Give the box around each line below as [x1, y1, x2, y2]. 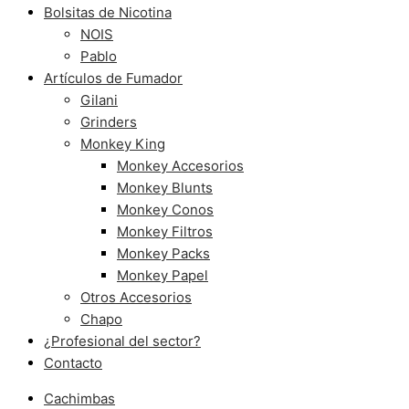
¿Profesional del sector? [44, 332, 201, 350]
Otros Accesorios [80, 288, 192, 306]
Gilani [80, 91, 118, 109]
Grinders [80, 113, 137, 131]
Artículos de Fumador [44, 69, 183, 87]
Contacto [44, 354, 102, 372]
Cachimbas [44, 390, 115, 407]
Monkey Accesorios [117, 157, 244, 174]
